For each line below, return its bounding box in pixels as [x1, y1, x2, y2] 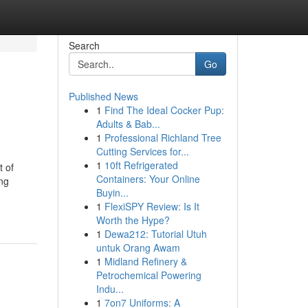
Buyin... [96, 186, 129, 199]
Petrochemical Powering [96, 268, 201, 282]
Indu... [96, 282, 124, 296]
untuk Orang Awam [96, 241, 180, 254]
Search [68, 38, 100, 52]
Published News [68, 89, 138, 103]
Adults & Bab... [96, 117, 160, 131]
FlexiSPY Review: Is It [104, 199, 199, 213]
